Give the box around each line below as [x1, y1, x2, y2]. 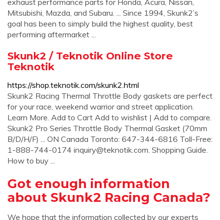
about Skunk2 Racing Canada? [7, 190, 210, 205]
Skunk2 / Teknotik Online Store [7, 50, 173, 62]
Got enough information [7, 176, 170, 191]
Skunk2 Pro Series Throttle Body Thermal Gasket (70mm [7, 123, 207, 133]
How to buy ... [7, 156, 55, 165]
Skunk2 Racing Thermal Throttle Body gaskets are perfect [7, 91, 213, 101]
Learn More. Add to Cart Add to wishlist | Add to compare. [7, 112, 212, 122]
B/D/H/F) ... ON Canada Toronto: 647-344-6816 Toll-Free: [7, 134, 213, 144]
